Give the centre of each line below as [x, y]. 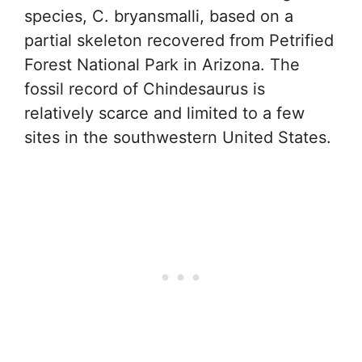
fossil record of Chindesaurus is [145, 88]
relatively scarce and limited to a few [164, 113]
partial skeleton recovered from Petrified [179, 40]
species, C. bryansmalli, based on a [159, 16]
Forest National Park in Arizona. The [162, 64]
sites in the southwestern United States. [178, 137]
